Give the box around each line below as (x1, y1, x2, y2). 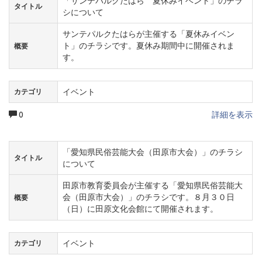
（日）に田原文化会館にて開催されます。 (63, 204, 218, 213)
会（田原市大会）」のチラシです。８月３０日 (63, 192, 235, 202)
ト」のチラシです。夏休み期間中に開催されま (63, 40, 235, 50)
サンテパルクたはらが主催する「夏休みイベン (63, 29, 235, 39)
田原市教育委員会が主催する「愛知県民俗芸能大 (63, 180, 243, 190)
